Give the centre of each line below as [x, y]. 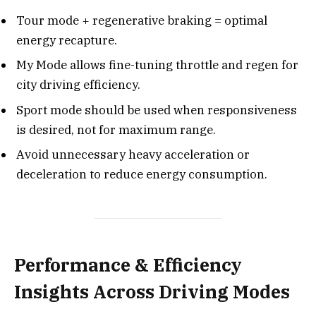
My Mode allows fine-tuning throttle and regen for [157, 65]
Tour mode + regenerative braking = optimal [142, 20]
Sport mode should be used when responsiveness [157, 110]
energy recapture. [67, 40]
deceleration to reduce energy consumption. [142, 175]
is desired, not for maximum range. [116, 129]
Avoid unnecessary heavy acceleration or [133, 155]
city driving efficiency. [78, 85]
